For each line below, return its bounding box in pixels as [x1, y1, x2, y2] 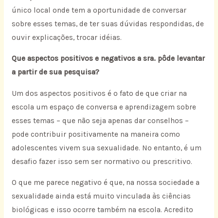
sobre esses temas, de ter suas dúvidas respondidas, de [11, 19, 204, 28]
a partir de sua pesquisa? [11, 68, 99, 77]
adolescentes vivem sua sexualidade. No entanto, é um [11, 143, 201, 152]
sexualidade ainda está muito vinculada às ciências [11, 192, 191, 201]
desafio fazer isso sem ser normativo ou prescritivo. [11, 157, 192, 166]
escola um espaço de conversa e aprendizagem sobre [11, 102, 196, 111]
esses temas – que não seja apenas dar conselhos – [11, 116, 189, 125]
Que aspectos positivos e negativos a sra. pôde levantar [11, 54, 205, 63]
